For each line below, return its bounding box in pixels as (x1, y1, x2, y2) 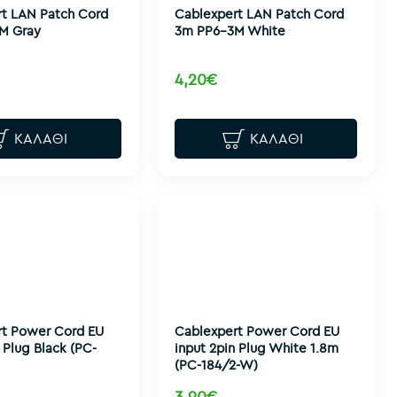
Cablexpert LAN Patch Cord (174, 4, 344, 22)
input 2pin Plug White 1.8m (174, 339, 339, 356)
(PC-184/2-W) (174, 355, 258, 373)
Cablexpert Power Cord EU (174, 322, 339, 339)
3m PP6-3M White (174, 21, 285, 39)
